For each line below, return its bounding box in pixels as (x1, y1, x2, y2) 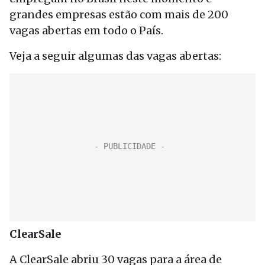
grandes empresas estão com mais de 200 (9, 8, 228, 21)
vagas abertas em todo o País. (9, 24, 163, 37)
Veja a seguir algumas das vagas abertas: (9, 49, 221, 63)
